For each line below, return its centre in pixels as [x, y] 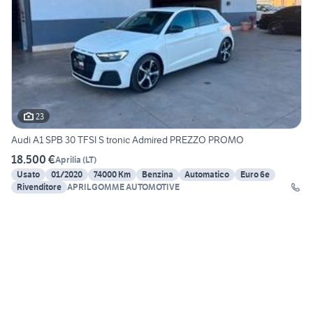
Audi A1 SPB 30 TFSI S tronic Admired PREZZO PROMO [128, 140]
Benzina [158, 175]
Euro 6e [255, 175]
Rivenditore [39, 187]
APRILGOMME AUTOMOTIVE [123, 187]
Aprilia [68, 159]
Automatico [207, 175]
